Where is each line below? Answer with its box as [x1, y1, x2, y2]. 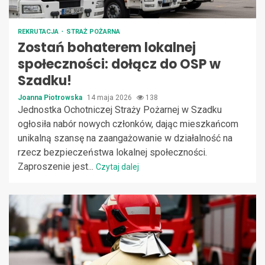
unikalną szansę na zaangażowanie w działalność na [18, 132, 232, 144]
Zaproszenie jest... [18, 160, 96, 172]
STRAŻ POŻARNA [66, 27, 120, 35]
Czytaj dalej [96, 161, 139, 172]
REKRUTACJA [18, 27, 60, 35]
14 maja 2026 [87, 93, 134, 102]
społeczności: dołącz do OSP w [18, 54, 221, 73]
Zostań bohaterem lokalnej [18, 38, 196, 57]
